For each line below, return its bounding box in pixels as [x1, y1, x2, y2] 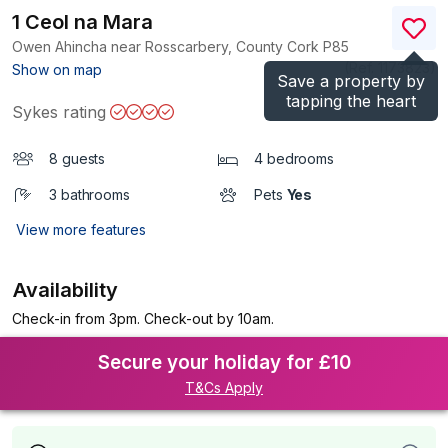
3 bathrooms [49, 186, 130, 203]
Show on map [12, 61, 102, 78]
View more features [16, 221, 146, 238]
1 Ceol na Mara [12, 10, 153, 34]
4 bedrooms [254, 150, 334, 167]
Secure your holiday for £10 [97, 351, 351, 374]
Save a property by [277, 71, 425, 91]
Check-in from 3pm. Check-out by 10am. [12, 310, 274, 327]
